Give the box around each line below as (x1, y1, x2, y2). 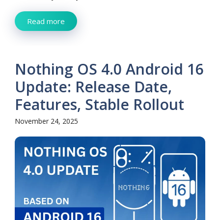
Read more (27, 16, 65, 27)
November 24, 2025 (15, 116, 78, 126)
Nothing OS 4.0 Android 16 (15, 59, 204, 80)
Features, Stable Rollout (15, 94, 184, 115)
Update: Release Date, (15, 77, 172, 97)
